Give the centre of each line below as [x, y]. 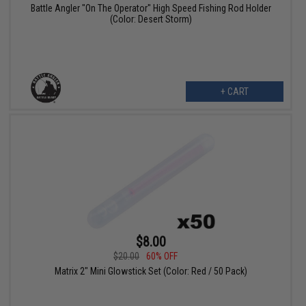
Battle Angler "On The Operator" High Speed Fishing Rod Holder [151, 9]
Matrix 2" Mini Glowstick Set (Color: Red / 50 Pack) [151, 271]
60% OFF [162, 256]
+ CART [234, 92]
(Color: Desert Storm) [151, 19]
